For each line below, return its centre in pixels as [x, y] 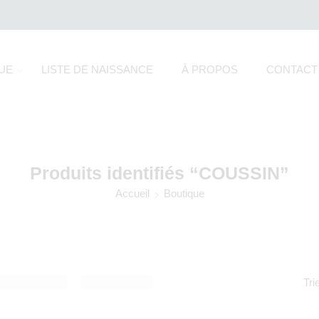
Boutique [184, 194]
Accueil [132, 194]
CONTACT [292, 70]
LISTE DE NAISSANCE [97, 70]
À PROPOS [210, 70]
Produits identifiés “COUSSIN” [159, 173]
